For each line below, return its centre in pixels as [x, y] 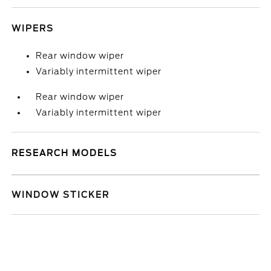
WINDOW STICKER [61, 195]
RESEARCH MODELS [65, 153]
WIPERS [33, 28]
